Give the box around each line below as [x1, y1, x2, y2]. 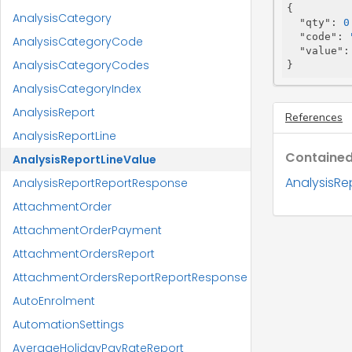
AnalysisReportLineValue [13, 152, 156, 167]
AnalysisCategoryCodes [13, 57, 149, 73]
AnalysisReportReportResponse [13, 175, 188, 191]
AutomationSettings [13, 317, 124, 332]
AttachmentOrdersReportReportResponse [13, 269, 247, 285]
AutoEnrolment [13, 293, 95, 309]
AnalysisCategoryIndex [13, 81, 141, 97]
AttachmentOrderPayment [13, 222, 162, 238]
